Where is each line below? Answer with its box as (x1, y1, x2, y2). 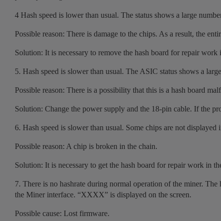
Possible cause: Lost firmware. (15, 209, 110, 218)
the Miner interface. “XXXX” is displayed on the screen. (15, 190, 191, 199)
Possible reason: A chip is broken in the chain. (15, 142, 157, 150)
